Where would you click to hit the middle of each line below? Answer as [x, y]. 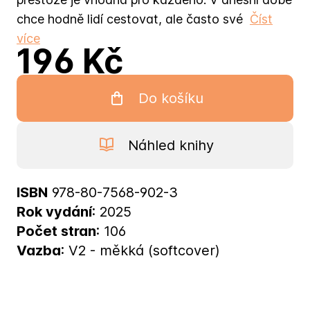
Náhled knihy [171, 145]
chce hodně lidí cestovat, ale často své [130, 19]
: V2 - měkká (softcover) [140, 250]
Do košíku [171, 98]
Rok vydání [54, 211]
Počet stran [56, 231]
